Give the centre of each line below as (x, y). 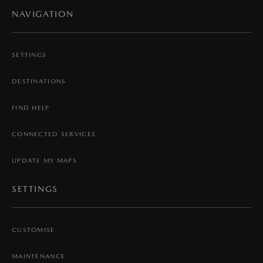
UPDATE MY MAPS (45, 160)
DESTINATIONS (39, 81)
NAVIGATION (43, 14)
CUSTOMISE (33, 230)
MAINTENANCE (39, 256)
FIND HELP (31, 107)
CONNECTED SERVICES (54, 134)
